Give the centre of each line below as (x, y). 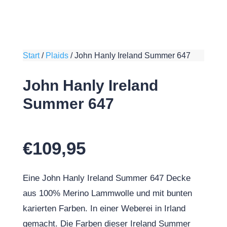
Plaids (57, 55)
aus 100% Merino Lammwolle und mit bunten (107, 193)
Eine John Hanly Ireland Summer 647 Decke (106, 178)
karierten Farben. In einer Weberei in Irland (104, 209)
